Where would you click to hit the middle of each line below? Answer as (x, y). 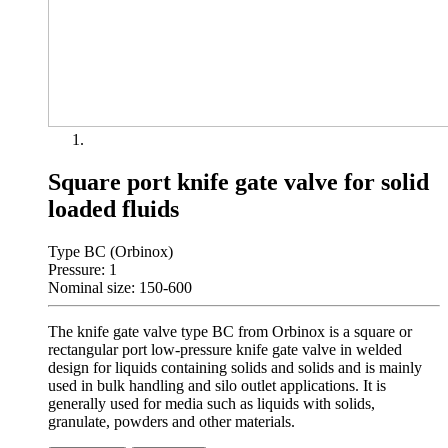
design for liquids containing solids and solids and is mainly (235, 368)
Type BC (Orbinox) (110, 252)
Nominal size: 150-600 (120, 288)
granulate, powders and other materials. (171, 422)
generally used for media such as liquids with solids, (211, 404)
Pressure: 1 (82, 270)
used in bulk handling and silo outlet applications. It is (217, 386)
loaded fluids (113, 209)
